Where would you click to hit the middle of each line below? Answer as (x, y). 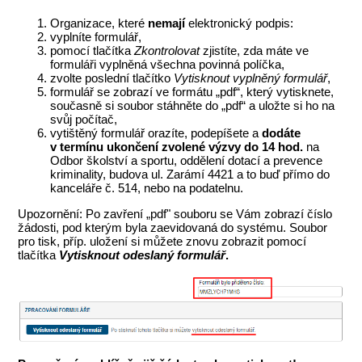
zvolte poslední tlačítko (112, 78)
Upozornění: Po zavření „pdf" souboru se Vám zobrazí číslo (175, 214)
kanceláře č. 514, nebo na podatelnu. (147, 188)
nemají (168, 23)
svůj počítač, (84, 120)
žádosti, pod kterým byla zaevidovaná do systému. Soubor (173, 228)
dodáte (282, 133)
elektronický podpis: (241, 23)
